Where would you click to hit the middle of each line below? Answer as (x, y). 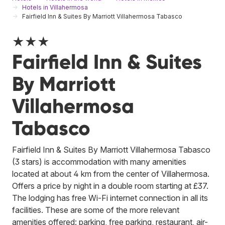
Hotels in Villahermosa (55, 7)
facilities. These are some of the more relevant (96, 210)
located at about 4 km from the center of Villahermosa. (111, 174)
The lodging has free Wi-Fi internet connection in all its (110, 198)
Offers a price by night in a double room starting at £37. (110, 186)
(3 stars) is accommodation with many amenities (99, 161)
